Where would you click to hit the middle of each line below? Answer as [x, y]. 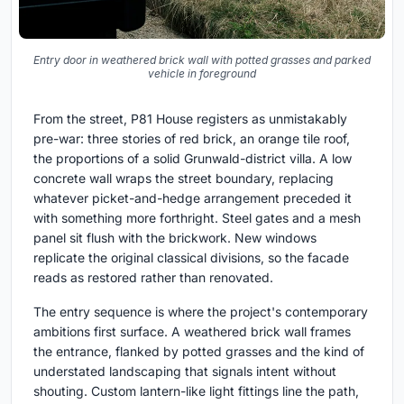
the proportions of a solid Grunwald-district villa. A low [193, 159]
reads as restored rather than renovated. [153, 278]
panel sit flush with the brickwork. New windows [175, 238]
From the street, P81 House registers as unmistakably [190, 119]
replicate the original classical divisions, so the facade [191, 258]
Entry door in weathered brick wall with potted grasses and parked [202, 60]
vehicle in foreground [202, 74]
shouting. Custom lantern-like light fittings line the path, [196, 391]
